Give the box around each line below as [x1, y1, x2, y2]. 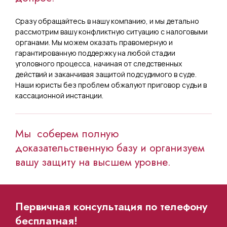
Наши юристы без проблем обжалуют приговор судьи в [15, 80, 207, 90]
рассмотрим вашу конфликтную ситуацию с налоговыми [15, 26, 208, 36]
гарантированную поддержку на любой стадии [15, 48, 175, 58]
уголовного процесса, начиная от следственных [15, 58, 182, 68]
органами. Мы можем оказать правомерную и [15, 37, 173, 47]
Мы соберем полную [15, 126, 119, 141]
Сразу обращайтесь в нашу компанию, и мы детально [15, 16, 199, 26]
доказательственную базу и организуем [15, 140, 205, 156]
